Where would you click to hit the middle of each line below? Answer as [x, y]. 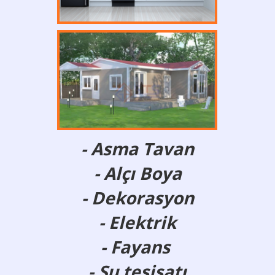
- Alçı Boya [137, 173]
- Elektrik [137, 222]
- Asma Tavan [137, 149]
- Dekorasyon [137, 198]
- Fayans [137, 247]
